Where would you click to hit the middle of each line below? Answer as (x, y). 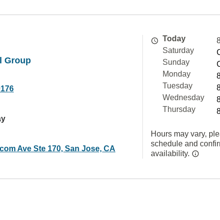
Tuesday (178, 86)
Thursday (179, 109)
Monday (177, 74)
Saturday (178, 50)
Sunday (176, 62)
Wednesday (183, 97)
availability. (171, 153)
